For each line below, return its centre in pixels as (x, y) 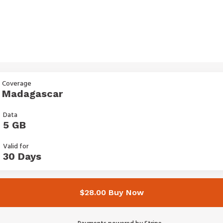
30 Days (22, 156)
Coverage (17, 84)
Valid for (16, 147)
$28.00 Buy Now (111, 192)
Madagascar (32, 94)
